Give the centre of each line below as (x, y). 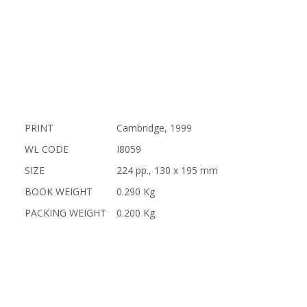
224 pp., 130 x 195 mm (167, 170)
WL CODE (46, 149)
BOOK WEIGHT (58, 192)
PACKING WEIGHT (65, 213)
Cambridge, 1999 (154, 128)
